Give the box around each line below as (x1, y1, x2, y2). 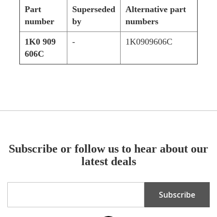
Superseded (72, 4, 115, 14)
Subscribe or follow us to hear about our (9, 142, 208, 155)
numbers (125, 16, 158, 26)
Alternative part (125, 4, 186, 14)
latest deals (81, 155, 136, 168)
